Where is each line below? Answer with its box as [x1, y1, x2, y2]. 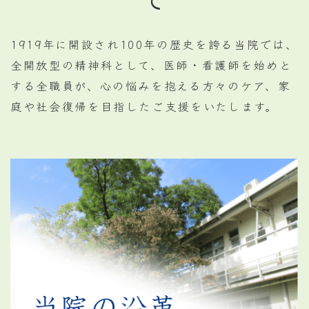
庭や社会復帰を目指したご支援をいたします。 [10, 98, 278, 114]
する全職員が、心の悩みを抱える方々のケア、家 [10, 77, 291, 94]
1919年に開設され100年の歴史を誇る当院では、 [10, 36, 299, 52]
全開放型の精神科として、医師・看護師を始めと [10, 57, 292, 73]
